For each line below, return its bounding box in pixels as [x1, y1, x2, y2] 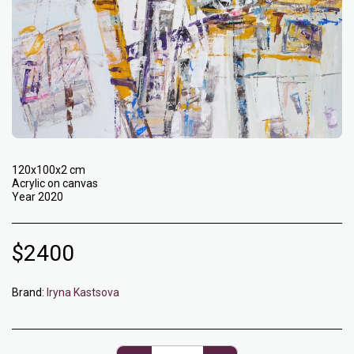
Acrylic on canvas [12, 177, 98, 190]
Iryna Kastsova [47, 286, 119, 299]
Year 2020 [12, 190, 63, 203]
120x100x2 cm [12, 164, 85, 176]
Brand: [12, 286, 44, 299]
